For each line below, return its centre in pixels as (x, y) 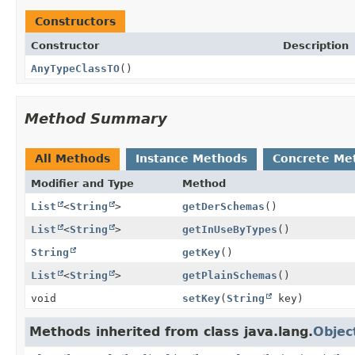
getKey (201, 252)
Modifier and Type (82, 183)
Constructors (75, 21)
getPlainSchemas (229, 275)
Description (316, 45)
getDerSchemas (223, 206)
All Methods (73, 158)
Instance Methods (191, 158)
